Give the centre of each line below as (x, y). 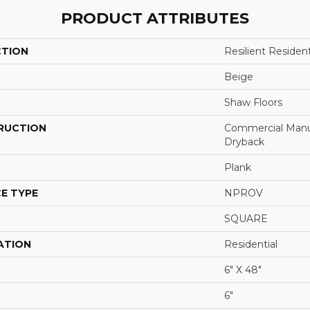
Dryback (244, 142)
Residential (251, 244)
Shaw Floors (253, 102)
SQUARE (246, 218)
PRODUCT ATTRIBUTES (155, 18)
